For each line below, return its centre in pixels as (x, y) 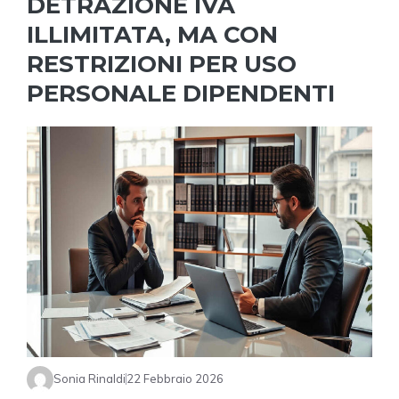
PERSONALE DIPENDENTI (181, 94)
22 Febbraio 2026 (175, 379)
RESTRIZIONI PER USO (162, 64)
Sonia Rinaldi (90, 379)
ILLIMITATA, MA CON (152, 35)
